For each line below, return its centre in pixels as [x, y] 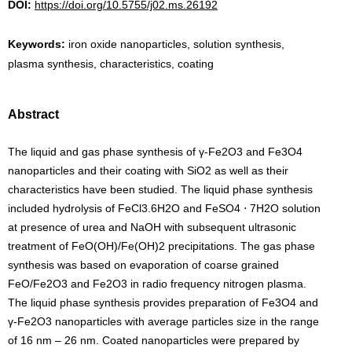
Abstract [33, 114]
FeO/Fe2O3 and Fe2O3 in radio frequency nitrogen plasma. [157, 284]
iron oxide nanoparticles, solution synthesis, [176, 44]
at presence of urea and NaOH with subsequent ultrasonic [152, 227]
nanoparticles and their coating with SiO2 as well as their [148, 170]
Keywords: [38, 44]
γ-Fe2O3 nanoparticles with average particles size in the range [163, 321]
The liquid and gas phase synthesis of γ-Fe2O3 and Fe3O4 [155, 152]
